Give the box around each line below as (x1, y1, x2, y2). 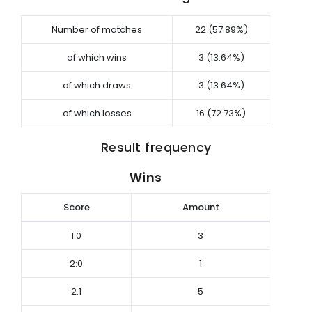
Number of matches (52, 22, 142, 36)
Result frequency (100, 138, 212, 156)
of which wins (67, 50, 127, 64)
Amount (182, 200, 219, 214)
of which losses (62, 106, 132, 120)
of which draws (63, 78, 131, 92)
